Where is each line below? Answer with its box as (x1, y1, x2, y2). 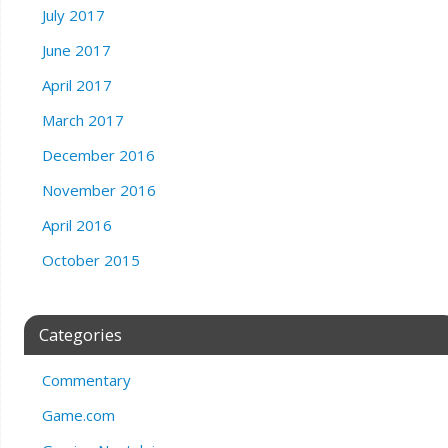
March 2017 (41, 110, 124, 131)
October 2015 (41, 250, 140, 271)
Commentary (41, 370, 131, 391)
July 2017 (41, 5, 105, 26)
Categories (38, 323, 122, 347)
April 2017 (41, 75, 112, 96)
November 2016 (41, 180, 156, 201)
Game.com (41, 405, 115, 426)
